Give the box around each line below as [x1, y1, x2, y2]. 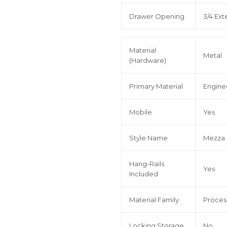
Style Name [129, 134, 168, 142]
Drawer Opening [129, 12, 184, 21]
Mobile [129, 108, 152, 117]
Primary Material [129, 82, 183, 91]
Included [129, 170, 158, 178]
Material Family [129, 196, 179, 204]
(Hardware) [129, 56, 166, 65]
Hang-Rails [129, 160, 164, 168]
